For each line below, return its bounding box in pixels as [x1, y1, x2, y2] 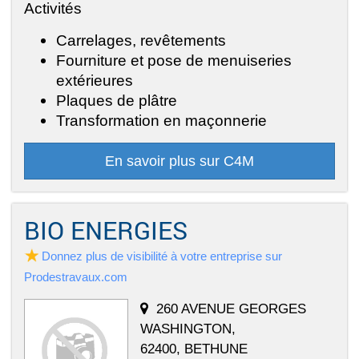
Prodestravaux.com [24, 269, 127, 284]
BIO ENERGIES [24, 213, 188, 246]
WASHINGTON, [140, 320, 236, 337]
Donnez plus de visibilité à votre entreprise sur [42, 248, 282, 263]
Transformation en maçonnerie [56, 111, 267, 129]
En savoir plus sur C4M [105, 152, 254, 169]
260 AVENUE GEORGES [156, 300, 306, 317]
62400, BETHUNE [140, 340, 248, 357]
